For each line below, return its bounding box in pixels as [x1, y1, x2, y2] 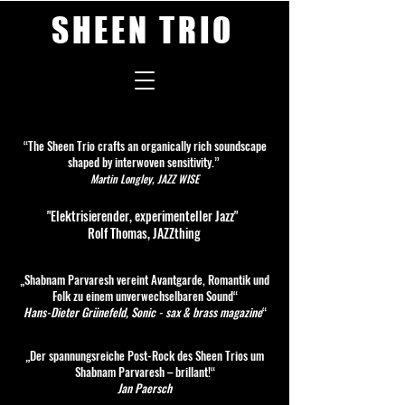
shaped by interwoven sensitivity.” [68, 153, 221, 171]
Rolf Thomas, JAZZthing [87, 223, 201, 242]
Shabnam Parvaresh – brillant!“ [74, 363, 215, 381]
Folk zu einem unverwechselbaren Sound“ [52, 287, 238, 305]
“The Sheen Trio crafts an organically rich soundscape [23, 137, 267, 155]
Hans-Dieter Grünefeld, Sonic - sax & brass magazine [23, 303, 262, 321]
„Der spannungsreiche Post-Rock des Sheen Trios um [25, 346, 264, 364]
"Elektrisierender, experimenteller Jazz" [47, 206, 240, 225]
